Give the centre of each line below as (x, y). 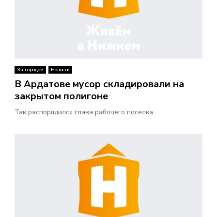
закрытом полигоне (61, 96)
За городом (30, 70)
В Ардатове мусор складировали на (99, 84)
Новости (60, 70)
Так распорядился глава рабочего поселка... (86, 112)
